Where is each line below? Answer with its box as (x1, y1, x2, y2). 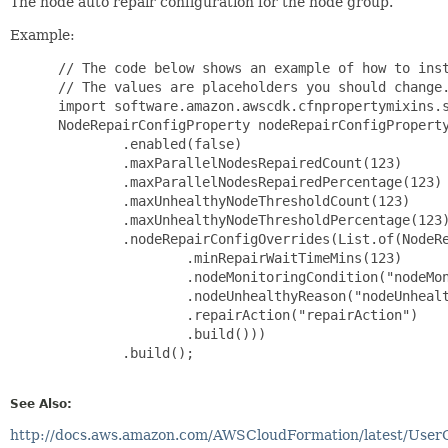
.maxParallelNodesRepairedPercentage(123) (50, 173, 442, 190)
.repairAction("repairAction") (50, 306, 418, 323)
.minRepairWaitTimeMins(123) (50, 249, 402, 266)
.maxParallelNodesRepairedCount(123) (50, 154, 402, 171)
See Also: (10, 396, 72, 411)
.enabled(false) (50, 135, 242, 152)
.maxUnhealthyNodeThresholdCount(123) (50, 192, 410, 209)
